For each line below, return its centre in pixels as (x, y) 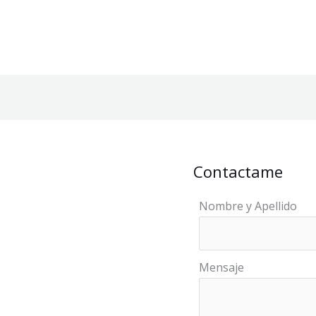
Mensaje (221, 267)
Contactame (238, 172)
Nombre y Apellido (248, 206)
